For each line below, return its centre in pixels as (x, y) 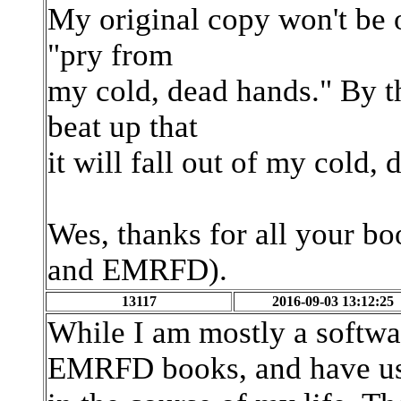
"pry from (110, 55)
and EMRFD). (137, 270)
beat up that (123, 127)
